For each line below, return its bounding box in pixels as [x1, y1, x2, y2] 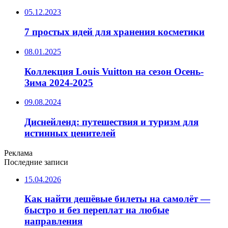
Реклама [4, 148, 33, 157]
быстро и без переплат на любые [24, 205, 169, 216]
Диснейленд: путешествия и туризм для [24, 117, 198, 128]
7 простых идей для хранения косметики [24, 26, 205, 38]
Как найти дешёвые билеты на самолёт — [24, 193, 210, 205]
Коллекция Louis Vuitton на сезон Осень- [24, 66, 204, 77]
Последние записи [4, 157, 68, 166]
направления [24, 216, 82, 227]
